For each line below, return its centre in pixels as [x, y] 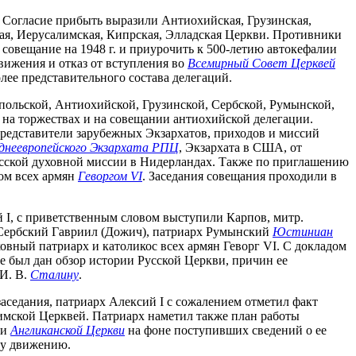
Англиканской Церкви [68, 331]
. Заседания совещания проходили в [240, 176]
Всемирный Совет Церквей [261, 64]
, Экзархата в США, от [240, 148]
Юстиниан [303, 232]
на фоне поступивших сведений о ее [226, 331]
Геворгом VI [110, 176]
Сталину [54, 275]
